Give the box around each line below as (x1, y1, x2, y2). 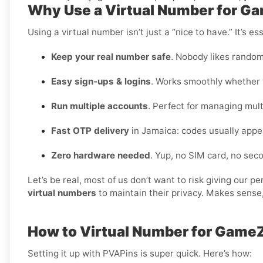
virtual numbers (28, 187, 96, 199)
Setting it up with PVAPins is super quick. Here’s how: (28, 248, 252, 259)
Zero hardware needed (51, 150, 150, 161)
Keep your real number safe (51, 51, 171, 63)
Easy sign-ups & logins (51, 76, 151, 87)
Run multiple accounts (51, 100, 148, 112)
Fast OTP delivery (51, 125, 129, 137)
